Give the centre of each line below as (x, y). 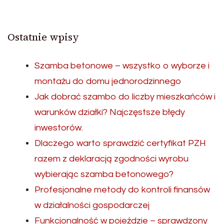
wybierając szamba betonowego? (104, 174)
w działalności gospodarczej (92, 205)
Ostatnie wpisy (43, 37)
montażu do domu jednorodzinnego (108, 81)
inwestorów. (59, 127)
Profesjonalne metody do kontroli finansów (122, 189)
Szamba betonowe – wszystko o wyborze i (122, 65)
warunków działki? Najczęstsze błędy (110, 112)
